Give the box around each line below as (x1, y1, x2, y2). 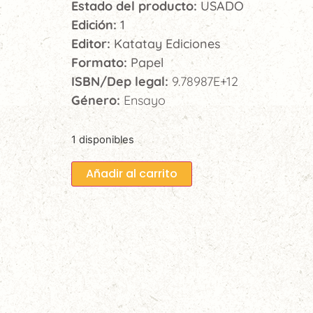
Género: (71, 92, 124, 108)
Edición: (71, 17, 120, 33)
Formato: (71, 54, 131, 71)
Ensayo (124, 92, 166, 108)
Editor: (71, 36, 114, 52)
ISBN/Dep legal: (71, 73, 172, 89)
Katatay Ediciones (114, 36, 221, 52)
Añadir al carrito (86, 166, 177, 182)
